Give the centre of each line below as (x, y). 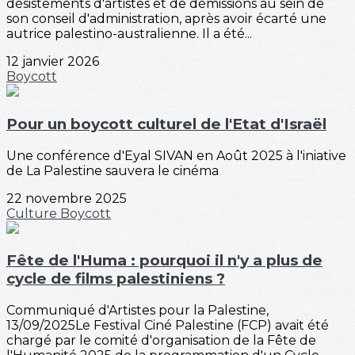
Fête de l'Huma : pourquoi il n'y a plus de (164, 261)
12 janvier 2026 (53, 62)
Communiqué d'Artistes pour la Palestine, (137, 311)
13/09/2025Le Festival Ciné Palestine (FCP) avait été (168, 326)
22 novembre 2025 (67, 198)
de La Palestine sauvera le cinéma (113, 170)
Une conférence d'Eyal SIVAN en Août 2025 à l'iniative (176, 155)
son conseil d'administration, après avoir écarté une (166, 19)
